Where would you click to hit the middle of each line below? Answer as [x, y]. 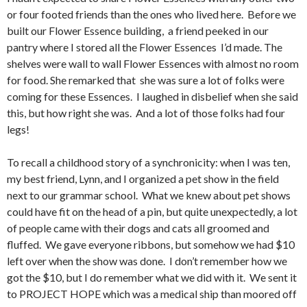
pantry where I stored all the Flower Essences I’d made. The [145, 47]
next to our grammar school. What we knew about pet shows [149, 195]
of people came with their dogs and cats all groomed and [138, 228]
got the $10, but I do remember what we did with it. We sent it [152, 278]
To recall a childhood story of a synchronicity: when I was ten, [148, 162]
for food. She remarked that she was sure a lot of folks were [146, 80]
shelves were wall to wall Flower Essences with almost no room [153, 64]
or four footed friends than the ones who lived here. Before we [151, 14]
